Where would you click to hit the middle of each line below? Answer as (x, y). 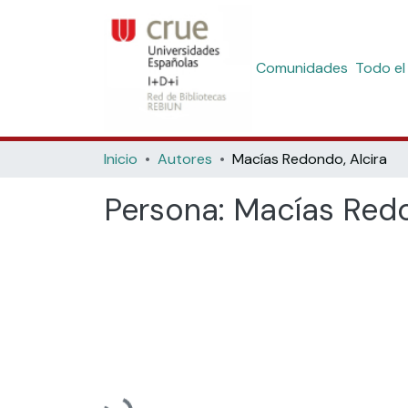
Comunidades (301, 68)
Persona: (168, 210)
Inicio (121, 159)
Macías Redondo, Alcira (310, 159)
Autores (185, 159)
